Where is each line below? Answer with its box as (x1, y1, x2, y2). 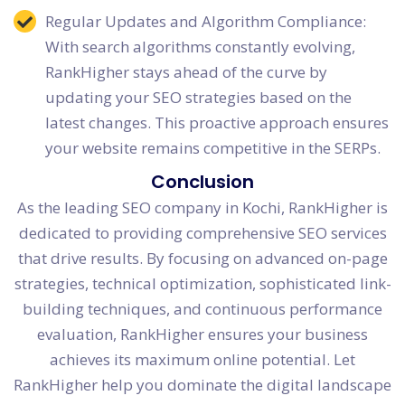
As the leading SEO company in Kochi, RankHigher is (17, 197, 388, 219)
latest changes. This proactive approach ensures (45, 112, 389, 134)
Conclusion (151, 169, 254, 195)
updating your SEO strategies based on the (45, 87, 352, 108)
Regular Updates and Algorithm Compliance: (45, 11, 366, 33)
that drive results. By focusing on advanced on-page (17, 248, 388, 269)
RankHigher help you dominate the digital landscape (14, 374, 391, 396)
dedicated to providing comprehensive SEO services (18, 222, 387, 244)
